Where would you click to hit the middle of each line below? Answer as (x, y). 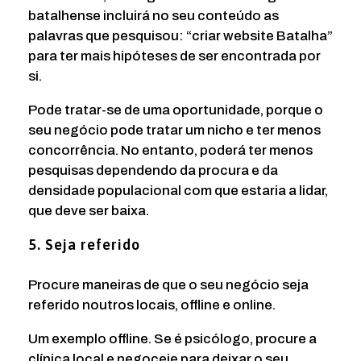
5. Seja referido (84, 244)
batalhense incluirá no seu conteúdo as (154, 15)
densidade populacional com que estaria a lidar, (178, 190)
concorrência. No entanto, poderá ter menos (170, 150)
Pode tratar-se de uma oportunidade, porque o (176, 110)
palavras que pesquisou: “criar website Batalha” (180, 35)
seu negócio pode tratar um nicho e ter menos (174, 130)
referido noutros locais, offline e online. (152, 305)
